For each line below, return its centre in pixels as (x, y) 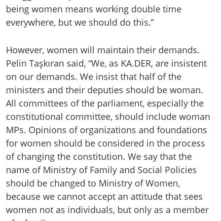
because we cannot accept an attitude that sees (104, 197)
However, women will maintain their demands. (103, 50)
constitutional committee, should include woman (108, 117)
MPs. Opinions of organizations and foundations (107, 130)
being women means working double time (94, 9)
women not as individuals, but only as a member (107, 210)
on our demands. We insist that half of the (94, 77)
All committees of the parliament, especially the (105, 103)
